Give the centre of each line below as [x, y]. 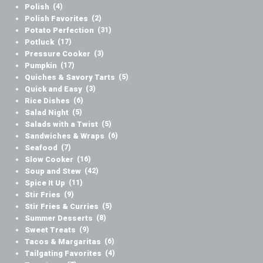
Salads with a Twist [62, 124]
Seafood [41, 148]
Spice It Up [45, 183]
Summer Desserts [59, 218]
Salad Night [47, 113]
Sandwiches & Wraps [65, 136]
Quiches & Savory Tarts [70, 77]
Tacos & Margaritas [63, 242]
